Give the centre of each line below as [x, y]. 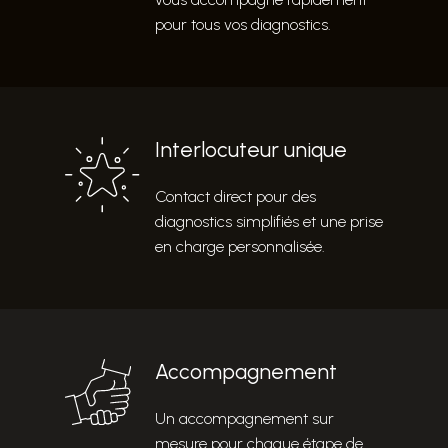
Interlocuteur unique [251, 150]
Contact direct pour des [235, 197]
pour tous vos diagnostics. [243, 25]
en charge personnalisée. [240, 247]
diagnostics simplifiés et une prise [269, 222]
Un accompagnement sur [244, 419]
